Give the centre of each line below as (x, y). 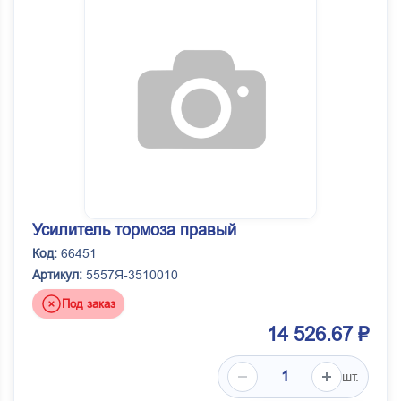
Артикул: (57, 275)
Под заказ (89, 303)
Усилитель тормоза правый (134, 230)
